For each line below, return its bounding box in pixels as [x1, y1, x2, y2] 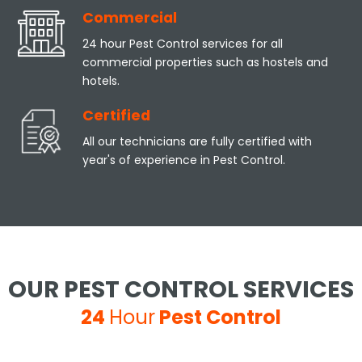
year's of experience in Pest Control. [82, 151, 285, 168]
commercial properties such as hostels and [82, 53, 328, 70]
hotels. [82, 72, 120, 89]
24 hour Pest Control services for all [82, 35, 283, 52]
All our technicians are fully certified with [82, 133, 312, 149]
